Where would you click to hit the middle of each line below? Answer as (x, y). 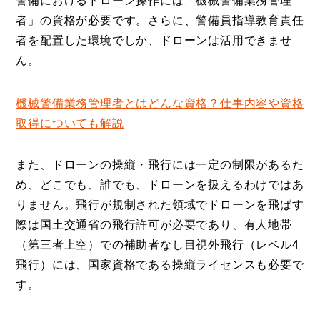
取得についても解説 (70, 123)
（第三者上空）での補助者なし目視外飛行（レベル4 (157, 244)
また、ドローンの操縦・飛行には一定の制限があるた (160, 164)
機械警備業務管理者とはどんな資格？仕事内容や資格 (160, 103)
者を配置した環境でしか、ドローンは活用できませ (154, 40)
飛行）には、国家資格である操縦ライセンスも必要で (160, 264)
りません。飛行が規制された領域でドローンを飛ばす (160, 204)
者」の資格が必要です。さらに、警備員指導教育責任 (160, 20)
